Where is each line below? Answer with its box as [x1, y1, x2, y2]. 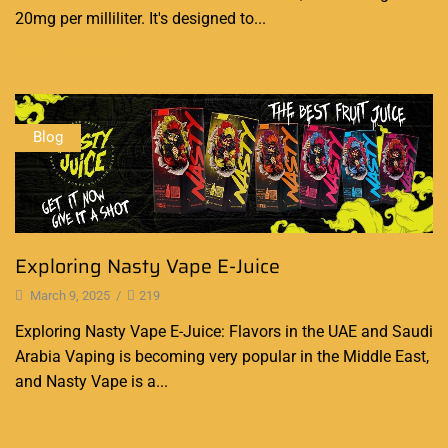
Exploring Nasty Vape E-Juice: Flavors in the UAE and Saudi [15, 321, 433, 341]
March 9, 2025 [27, 287, 110, 303]
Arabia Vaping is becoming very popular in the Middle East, [15, 346, 429, 366]
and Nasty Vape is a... [15, 371, 168, 391]
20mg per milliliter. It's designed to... [15, 8, 266, 28]
